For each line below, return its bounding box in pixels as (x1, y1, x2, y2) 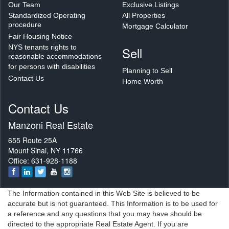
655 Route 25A (8, 134, 57, 145)
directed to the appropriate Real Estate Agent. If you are (8, 219, 188, 228)
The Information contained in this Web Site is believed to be (8, 189, 200, 197)
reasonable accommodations (8, 52, 102, 62)
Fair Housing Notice (8, 32, 72, 40)
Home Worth (122, 77, 163, 85)
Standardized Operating (8, 11, 85, 19)
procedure (8, 20, 41, 31)
